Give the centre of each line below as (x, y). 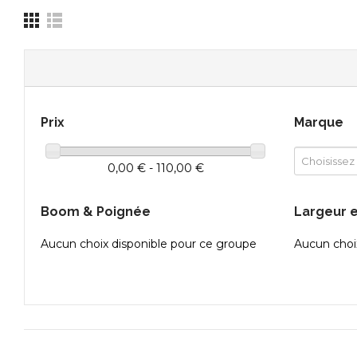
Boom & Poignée (96, 212)
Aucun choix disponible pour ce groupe (149, 244)
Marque (319, 123)
